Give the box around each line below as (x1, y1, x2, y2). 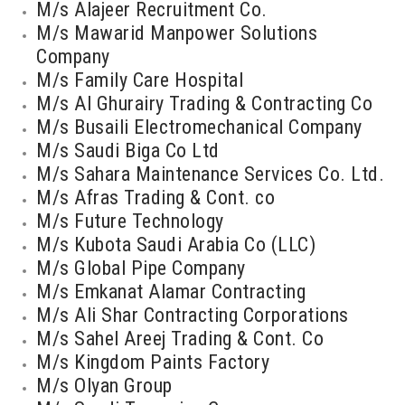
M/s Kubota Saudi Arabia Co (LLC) (36, 233, 316, 256)
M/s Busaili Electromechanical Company (36, 116, 363, 138)
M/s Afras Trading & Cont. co (36, 186, 275, 209)
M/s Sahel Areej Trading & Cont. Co (36, 327, 324, 350)
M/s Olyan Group (36, 374, 173, 397)
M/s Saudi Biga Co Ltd (36, 139, 220, 162)
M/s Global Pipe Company (36, 257, 246, 279)
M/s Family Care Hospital (36, 69, 243, 91)
